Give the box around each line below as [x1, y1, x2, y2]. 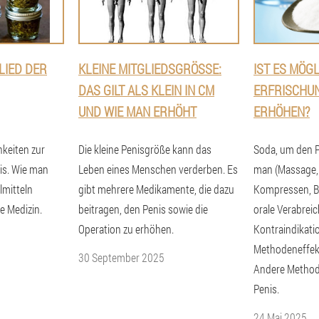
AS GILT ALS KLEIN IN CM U [78, 81, 214, 99]
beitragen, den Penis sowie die [78, 202, 208, 216]
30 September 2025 [78, 250, 164, 265]
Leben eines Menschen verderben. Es [78, 162, 238, 177]
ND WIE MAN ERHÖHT [78, 103, 190, 120]
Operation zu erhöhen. [78, 221, 174, 236]
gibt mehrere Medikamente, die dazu [78, 182, 234, 197]
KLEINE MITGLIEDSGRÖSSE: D [78, 60, 221, 78]
